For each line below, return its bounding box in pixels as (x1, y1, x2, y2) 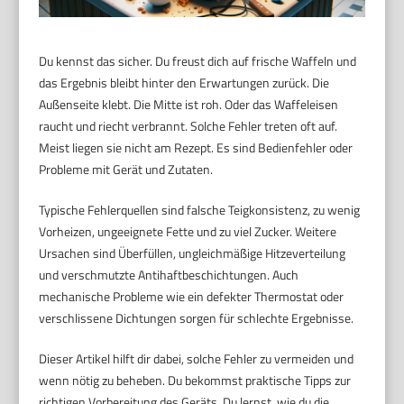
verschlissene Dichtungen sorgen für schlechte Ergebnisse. (39, 308, 354, 327)
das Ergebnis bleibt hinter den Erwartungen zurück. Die (39, 72, 330, 92)
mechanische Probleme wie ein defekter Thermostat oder (39, 286, 344, 306)
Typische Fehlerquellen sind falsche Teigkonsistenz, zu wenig (39, 199, 361, 219)
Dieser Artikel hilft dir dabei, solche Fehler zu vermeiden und (39, 348, 354, 368)
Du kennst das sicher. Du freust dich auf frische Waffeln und (39, 50, 357, 70)
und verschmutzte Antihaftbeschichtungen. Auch (39, 264, 299, 284)
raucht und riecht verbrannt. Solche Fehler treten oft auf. (39, 115, 338, 135)
